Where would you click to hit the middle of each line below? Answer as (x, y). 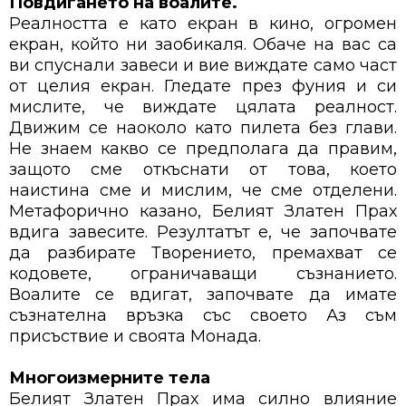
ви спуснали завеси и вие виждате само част (203, 66)
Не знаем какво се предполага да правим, (203, 149)
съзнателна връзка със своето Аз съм (203, 316)
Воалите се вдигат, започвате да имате (203, 295)
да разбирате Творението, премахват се (203, 253)
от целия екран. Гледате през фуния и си (203, 87)
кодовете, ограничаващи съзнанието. (203, 274)
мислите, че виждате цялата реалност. (203, 107)
